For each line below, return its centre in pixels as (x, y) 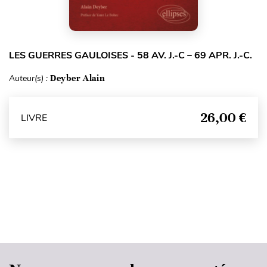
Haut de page (134, 220)
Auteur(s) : (30, 79)
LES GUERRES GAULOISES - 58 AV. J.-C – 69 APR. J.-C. (131, 56)
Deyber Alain (78, 78)
